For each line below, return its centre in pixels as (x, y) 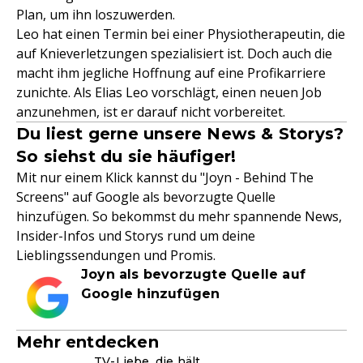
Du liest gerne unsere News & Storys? (180, 134)
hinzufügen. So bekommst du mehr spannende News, (179, 216)
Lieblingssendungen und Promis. (116, 255)
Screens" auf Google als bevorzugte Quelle (146, 197)
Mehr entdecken (88, 342)
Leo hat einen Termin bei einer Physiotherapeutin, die (181, 34)
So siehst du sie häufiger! (126, 156)
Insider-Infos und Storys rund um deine (136, 236)
